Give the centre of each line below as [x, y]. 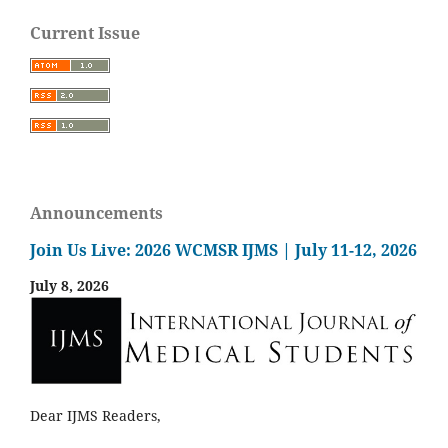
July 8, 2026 [69, 286]
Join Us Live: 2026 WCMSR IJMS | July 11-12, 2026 [223, 249]
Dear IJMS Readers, [95, 416]
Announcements [96, 213]
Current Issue [85, 33]
